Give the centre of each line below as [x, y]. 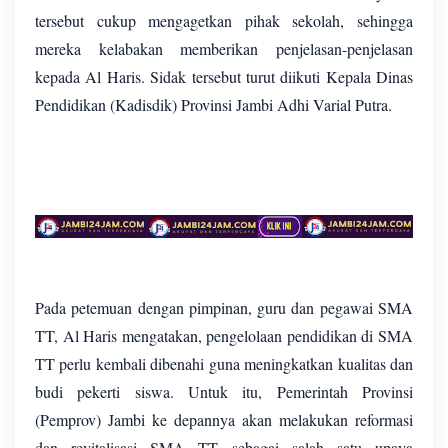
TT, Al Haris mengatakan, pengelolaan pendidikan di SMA [224, 336]
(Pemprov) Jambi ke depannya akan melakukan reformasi [224, 420]
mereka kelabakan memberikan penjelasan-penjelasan [224, 48]
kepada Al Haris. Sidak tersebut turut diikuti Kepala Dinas [224, 76]
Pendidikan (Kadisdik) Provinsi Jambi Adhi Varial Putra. [213, 104]
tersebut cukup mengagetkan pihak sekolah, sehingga [224, 20]
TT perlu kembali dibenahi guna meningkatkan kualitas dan [224, 364]
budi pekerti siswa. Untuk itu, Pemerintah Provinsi [224, 392]
